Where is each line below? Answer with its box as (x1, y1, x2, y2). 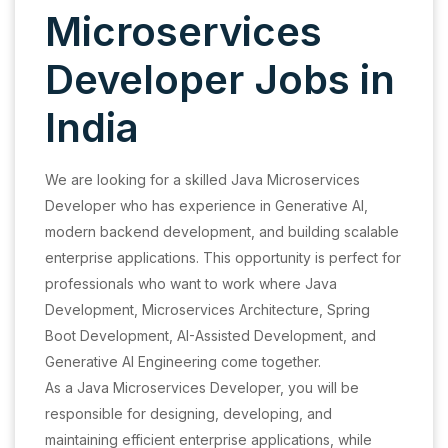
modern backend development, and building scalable (45, 223, 399, 241)
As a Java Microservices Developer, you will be (45, 379, 359, 397)
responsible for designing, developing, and (45, 405, 332, 423)
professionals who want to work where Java (45, 275, 337, 293)
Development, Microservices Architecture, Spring (45, 301, 370, 319)
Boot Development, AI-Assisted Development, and (45, 327, 376, 345)
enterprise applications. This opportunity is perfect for (45, 249, 401, 267)
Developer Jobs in (45, 55, 395, 105)
